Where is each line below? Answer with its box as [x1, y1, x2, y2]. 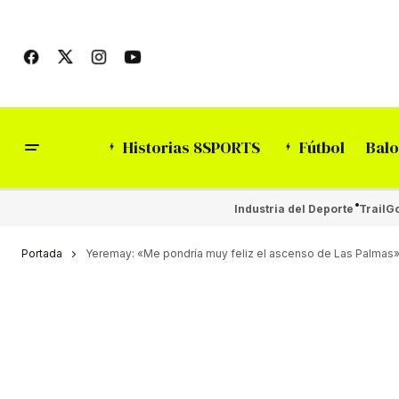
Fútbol [298, 136, 345, 159]
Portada [21, 247, 62, 260]
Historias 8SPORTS [122, 136, 260, 159]
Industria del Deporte [233, 201, 354, 216]
